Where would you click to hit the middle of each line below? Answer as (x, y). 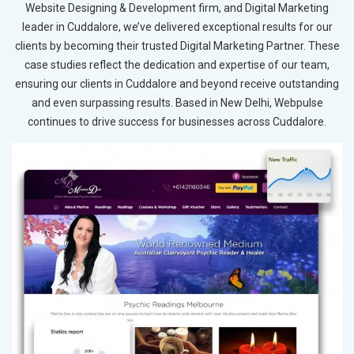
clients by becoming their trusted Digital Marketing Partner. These (177, 45)
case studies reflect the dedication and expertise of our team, (177, 64)
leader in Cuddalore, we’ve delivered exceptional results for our (177, 26)
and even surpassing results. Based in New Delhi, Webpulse (177, 102)
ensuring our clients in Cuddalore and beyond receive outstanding (177, 83)
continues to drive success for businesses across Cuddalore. (177, 121)
